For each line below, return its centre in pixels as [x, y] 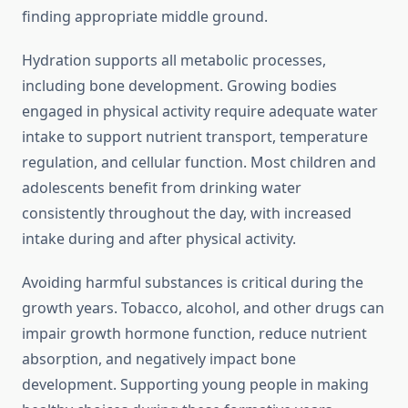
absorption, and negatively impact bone [159, 359]
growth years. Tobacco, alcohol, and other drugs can [203, 308]
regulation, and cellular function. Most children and [199, 163]
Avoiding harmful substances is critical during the [193, 283]
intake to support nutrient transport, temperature [195, 137]
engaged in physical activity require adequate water [200, 112]
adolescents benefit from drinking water [162, 188]
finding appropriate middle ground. [145, 17]
